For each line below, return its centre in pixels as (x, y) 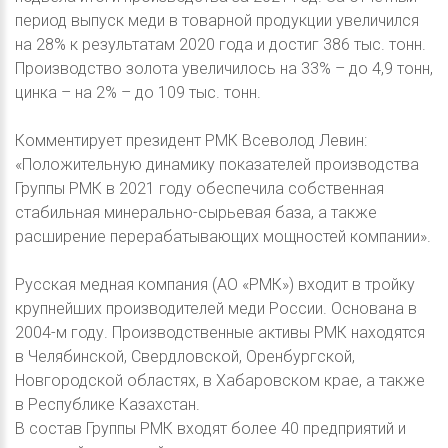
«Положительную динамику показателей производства (217, 164)
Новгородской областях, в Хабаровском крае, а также (220, 380)
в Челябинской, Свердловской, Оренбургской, (185, 356)
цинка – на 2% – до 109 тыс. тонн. (138, 92)
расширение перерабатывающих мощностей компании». (223, 236)
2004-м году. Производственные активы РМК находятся (220, 332)
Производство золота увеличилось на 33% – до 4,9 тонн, (224, 68)
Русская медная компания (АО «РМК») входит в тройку (215, 284)
